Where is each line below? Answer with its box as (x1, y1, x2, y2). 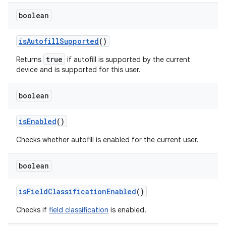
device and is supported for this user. (16, 65, 141, 74)
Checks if (16, 205, 49, 214)
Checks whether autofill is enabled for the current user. (16, 135, 199, 144)
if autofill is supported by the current (65, 55, 190, 64)
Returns (16, 55, 43, 64)
